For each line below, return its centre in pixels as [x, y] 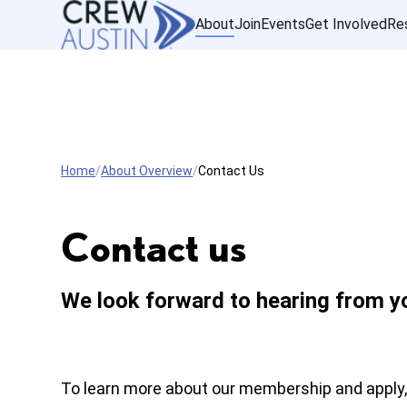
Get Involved [347, 24]
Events [283, 24]
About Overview [147, 171]
